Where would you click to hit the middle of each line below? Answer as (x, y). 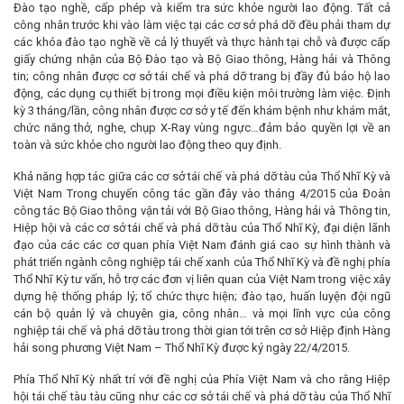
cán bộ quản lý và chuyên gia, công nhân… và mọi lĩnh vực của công (202, 313)
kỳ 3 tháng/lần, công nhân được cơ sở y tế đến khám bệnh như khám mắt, (202, 110)
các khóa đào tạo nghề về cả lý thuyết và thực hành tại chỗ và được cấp (202, 41)
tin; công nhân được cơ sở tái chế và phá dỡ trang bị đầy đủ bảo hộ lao (202, 76)
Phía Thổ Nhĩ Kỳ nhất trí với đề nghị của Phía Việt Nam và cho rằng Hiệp (202, 379)
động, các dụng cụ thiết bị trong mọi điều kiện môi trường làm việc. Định (202, 93)
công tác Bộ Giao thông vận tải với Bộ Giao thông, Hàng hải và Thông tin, (202, 210)
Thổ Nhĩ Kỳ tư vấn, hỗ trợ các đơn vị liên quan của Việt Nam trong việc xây (202, 279)
